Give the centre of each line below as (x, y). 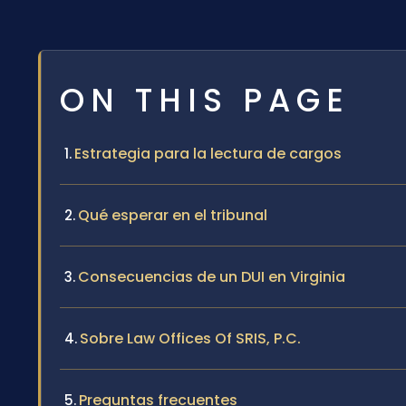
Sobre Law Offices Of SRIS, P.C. (190, 338)
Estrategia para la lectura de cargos (208, 153)
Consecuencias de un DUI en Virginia (212, 276)
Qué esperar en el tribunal (173, 215)
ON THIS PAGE (205, 100)
